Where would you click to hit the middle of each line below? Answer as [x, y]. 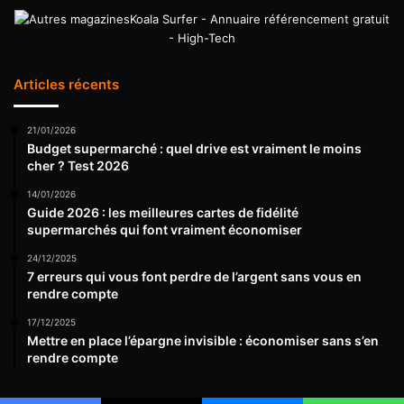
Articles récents [66, 85]
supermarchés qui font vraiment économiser [165, 230]
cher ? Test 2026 [78, 166]
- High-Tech [202, 38]
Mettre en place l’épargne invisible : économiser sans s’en [203, 341]
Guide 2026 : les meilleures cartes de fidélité [163, 213]
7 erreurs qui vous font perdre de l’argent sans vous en [194, 277]
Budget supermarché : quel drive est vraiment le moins [194, 149]
